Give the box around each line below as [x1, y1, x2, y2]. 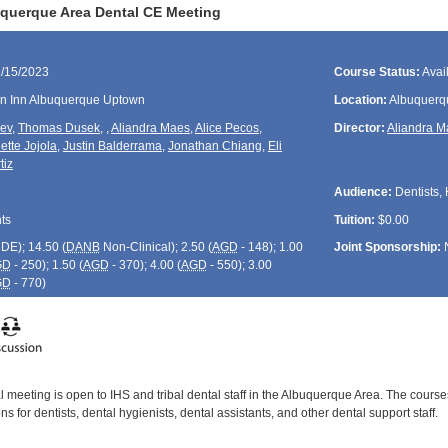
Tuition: [334, 212, 376, 227]
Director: [334, 120, 386, 135]
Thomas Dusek [17, 120, 100, 135]
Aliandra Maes [110, 120, 190, 135]
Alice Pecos [194, 120, 259, 135]
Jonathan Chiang [167, 138, 262, 153]
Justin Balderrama [62, 138, 162, 153]
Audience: [334, 184, 393, 199]
